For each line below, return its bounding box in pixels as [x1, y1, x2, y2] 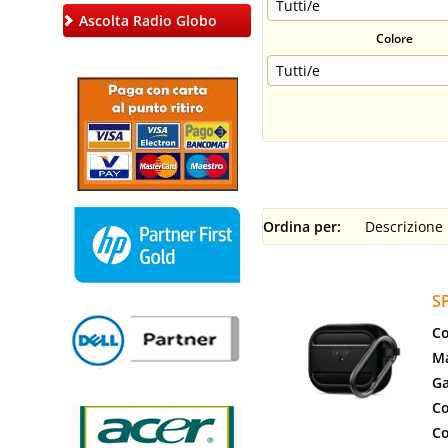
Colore [375, 30, 413, 46]
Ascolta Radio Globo [79, 10, 217, 30]
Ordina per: [263, 217, 341, 236]
